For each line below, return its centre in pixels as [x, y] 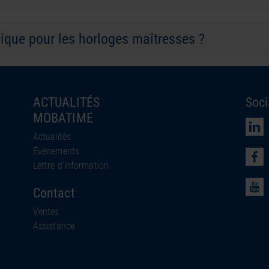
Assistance [53, 226]
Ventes [46, 211]
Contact [54, 193]
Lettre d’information [71, 165]
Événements [56, 151]
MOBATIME [63, 118]
